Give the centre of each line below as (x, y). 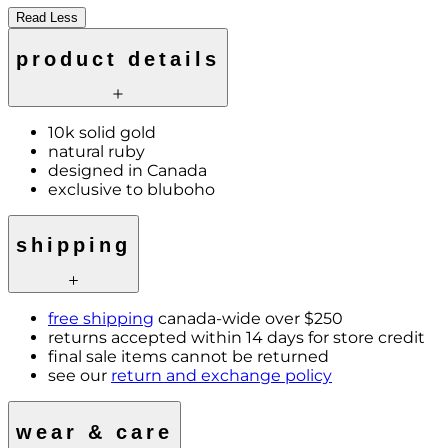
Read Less (47, 18)
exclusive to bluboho (131, 189)
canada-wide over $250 (248, 319)
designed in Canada (127, 170)
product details (118, 58)
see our (79, 376)
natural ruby (96, 151)
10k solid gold (102, 132)
